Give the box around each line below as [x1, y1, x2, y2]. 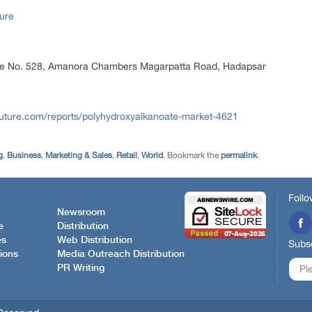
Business [7, 150, 41, 160]
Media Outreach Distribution [57, 249, 185, 259]
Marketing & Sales [45, 150, 112, 160]
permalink [221, 150, 257, 160]
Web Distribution [57, 235, 132, 245]
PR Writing [57, 263, 104, 273]
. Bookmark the [163, 150, 221, 160]
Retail [116, 150, 137, 160]
